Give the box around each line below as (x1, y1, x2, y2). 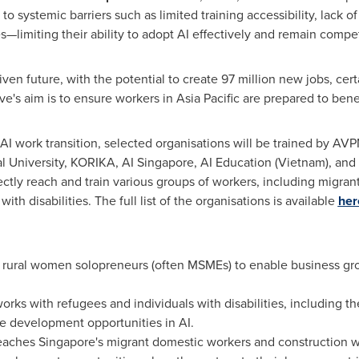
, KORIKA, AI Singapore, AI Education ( (63, 153, 278, 171)
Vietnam (277, 153, 325, 171)
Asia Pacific (175, 89, 240, 107)
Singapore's (38, 333, 103, 351)
